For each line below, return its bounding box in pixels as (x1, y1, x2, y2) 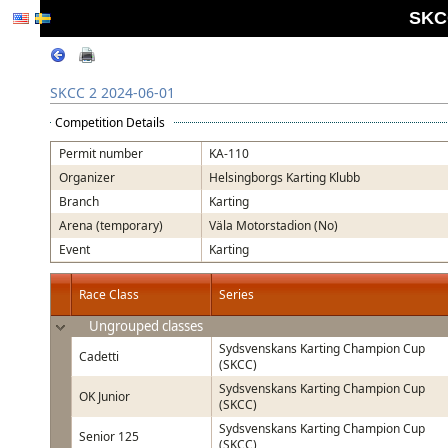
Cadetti (79, 348, 119, 365)
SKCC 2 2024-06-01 (50, 83, 175, 102)
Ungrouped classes (89, 317, 203, 335)
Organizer (59, 169, 115, 186)
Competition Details (55, 114, 165, 131)
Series (219, 286, 254, 303)
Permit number (59, 145, 143, 162)
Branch (59, 193, 99, 210)
